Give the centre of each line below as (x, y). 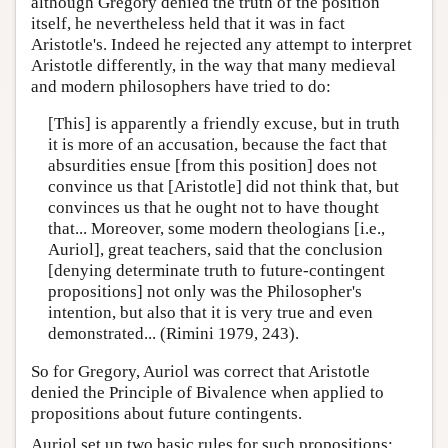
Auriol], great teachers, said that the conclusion (215, 250)
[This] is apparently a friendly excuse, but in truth (223, 124)
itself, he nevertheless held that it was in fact (188, 23)
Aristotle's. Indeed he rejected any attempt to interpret (221, 44)
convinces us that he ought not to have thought (213, 208)
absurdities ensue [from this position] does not (212, 166)
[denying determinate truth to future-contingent (216, 271)
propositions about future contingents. (166, 413)
